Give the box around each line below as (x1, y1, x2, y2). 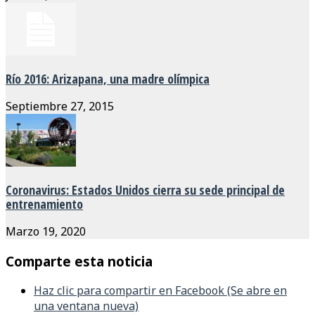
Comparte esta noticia (6, 252, 153, 270)
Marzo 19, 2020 (6, 223, 86, 239)
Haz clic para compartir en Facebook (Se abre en (34, 283, 287, 299)
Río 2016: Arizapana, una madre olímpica (6, 70, 210, 87)
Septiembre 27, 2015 (6, 98, 114, 114)
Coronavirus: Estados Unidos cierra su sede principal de (6, 181, 285, 198)
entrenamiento (6, 195, 83, 212)
